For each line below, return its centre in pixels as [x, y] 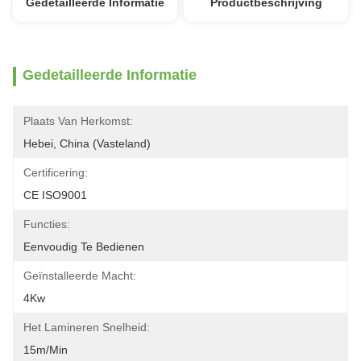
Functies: [47, 224]
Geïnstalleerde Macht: [80, 276]
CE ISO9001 [55, 195]
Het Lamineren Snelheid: [87, 327]
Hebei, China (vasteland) [87, 143]
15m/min [46, 350]
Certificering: [56, 172]
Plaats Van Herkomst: [78, 121]
